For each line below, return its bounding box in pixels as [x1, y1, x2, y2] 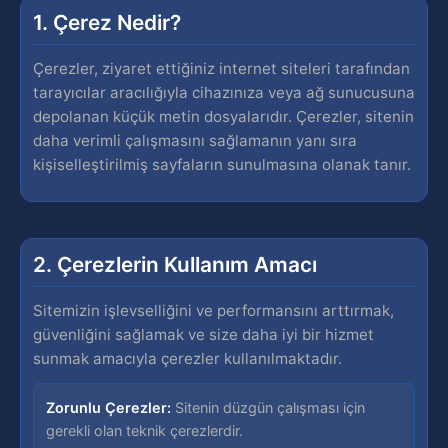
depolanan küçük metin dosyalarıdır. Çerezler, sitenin [33, 107, 414, 126]
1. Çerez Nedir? [33, 10, 181, 35]
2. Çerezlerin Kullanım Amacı [33, 252, 317, 277]
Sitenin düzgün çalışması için [171, 399, 365, 416]
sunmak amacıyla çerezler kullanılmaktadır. [33, 349, 342, 368]
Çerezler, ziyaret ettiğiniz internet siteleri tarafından [33, 59, 410, 78]
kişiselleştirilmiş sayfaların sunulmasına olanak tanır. [33, 155, 411, 174]
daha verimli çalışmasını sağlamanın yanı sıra [33, 131, 357, 150]
